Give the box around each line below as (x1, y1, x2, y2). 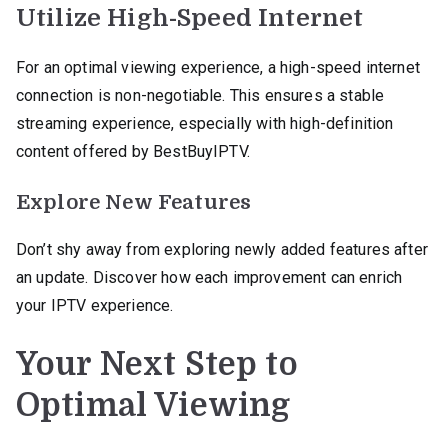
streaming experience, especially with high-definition (16, 113, 394, 133)
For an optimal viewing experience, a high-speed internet (16, 57, 420, 77)
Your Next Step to (16, 345, 298, 383)
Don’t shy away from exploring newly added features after (16, 239, 428, 259)
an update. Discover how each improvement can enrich (16, 267, 403, 287)
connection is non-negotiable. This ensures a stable (16, 85, 385, 105)
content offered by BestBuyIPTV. (16, 141, 250, 161)
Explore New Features (16, 190, 252, 214)
